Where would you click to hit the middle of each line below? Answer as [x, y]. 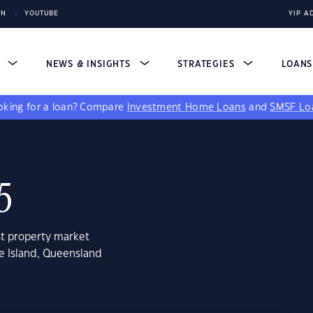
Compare [103, 108]
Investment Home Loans [186, 108]
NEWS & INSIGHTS [90, 64]
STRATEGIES [208, 64]
